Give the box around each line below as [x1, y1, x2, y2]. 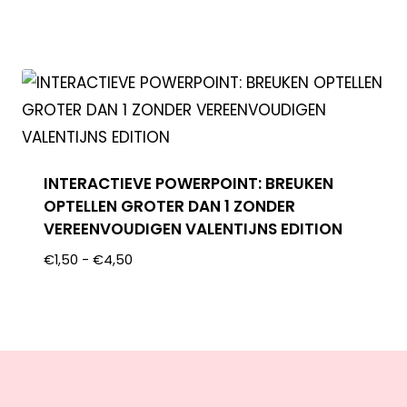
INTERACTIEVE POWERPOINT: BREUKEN [44, 172, 334, 194]
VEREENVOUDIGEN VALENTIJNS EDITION [44, 217, 343, 240]
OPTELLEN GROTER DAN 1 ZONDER [44, 194, 296, 217]
